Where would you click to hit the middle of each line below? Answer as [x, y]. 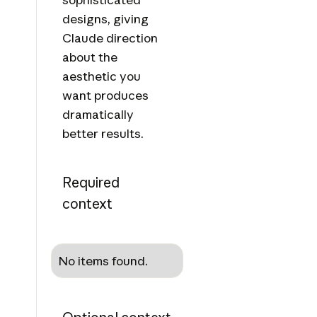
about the [90, 57]
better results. [103, 134]
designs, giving [105, 19]
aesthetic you [101, 76]
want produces [105, 96]
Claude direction [110, 38]
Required [91, 182]
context [87, 203]
